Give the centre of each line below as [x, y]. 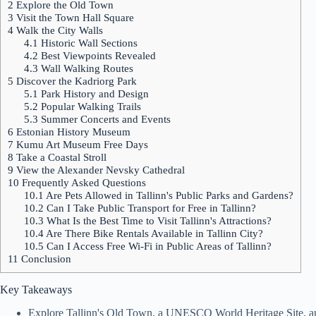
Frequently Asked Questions [83, 183]
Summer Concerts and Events [104, 119]
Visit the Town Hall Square [74, 18]
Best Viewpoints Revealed [97, 56]
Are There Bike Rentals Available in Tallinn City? [153, 233]
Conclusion [45, 259]
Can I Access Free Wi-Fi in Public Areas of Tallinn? [157, 246]
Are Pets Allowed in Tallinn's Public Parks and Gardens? [168, 195]
